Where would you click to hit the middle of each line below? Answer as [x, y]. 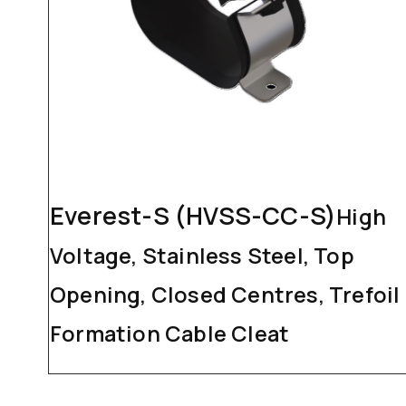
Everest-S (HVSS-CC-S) [193, 215]
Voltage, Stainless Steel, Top [202, 255]
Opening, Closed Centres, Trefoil [225, 294]
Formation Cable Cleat [170, 333]
